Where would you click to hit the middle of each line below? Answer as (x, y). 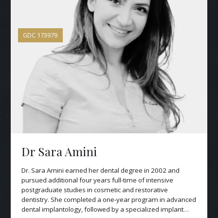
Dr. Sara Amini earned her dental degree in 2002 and (100, 171)
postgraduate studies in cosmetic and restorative (94, 190)
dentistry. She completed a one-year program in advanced (109, 200)
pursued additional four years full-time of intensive (97, 180)
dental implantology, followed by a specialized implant (102, 209)
